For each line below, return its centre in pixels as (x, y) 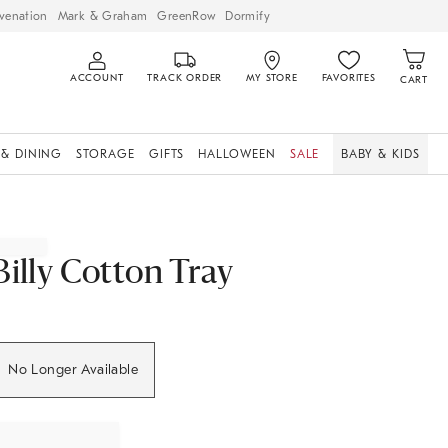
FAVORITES (348, 78)
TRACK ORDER (185, 78)
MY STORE (272, 78)
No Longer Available (73, 369)
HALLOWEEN (237, 154)
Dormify (247, 15)
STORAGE (105, 154)
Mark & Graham (102, 15)
